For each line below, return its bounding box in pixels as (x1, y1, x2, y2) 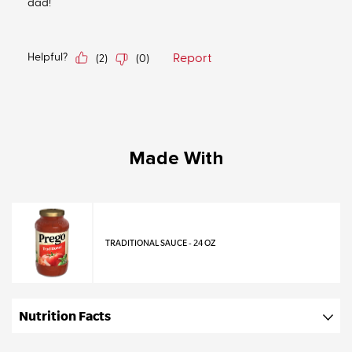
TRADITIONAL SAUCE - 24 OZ (105, 237, 216, 249)
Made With (128, 147, 224, 170)
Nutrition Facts (19, 308, 111, 324)
